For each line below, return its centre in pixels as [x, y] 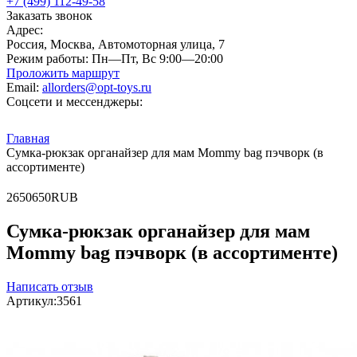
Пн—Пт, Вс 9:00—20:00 [156, 59]
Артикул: [31, 300]
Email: [23, 87]
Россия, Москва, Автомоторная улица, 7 [116, 44]
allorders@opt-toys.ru [97, 87]
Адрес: [25, 30]
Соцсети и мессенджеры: [75, 102]
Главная [28, 138]
